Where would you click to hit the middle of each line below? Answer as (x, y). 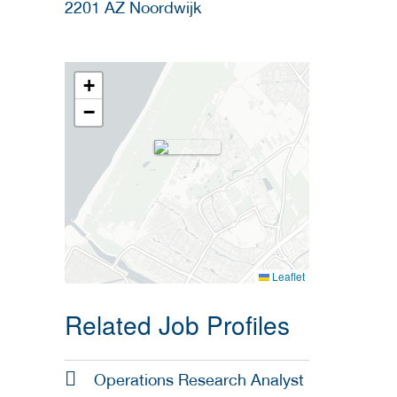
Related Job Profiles (177, 325)
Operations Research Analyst (199, 380)
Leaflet (287, 276)
